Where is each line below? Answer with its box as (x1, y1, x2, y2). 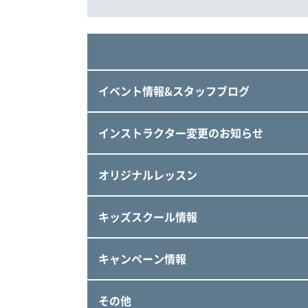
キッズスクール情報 (98, 208, 197, 225)
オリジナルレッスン (98, 166, 197, 183)
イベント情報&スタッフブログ (98, 82, 250, 99)
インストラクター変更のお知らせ (98, 124, 263, 141)
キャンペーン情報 (98, 250, 186, 267)
